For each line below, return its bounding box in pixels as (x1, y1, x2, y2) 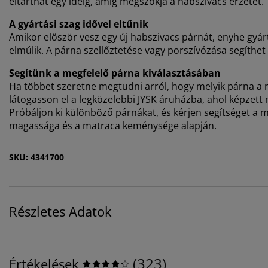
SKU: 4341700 (9, 151, 64, 163)
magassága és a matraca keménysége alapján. (9, 119, 217, 133)
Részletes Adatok (9, 202, 112, 221)
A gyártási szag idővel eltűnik (9, 17, 148, 31)
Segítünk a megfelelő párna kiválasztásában (9, 66, 221, 80)
